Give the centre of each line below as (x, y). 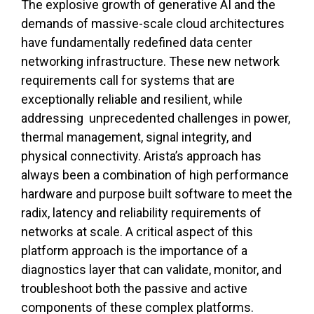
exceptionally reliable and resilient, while (132, 100)
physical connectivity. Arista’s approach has (141, 156)
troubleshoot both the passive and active (134, 289)
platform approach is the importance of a (134, 251)
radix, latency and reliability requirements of (141, 213)
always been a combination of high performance (155, 175)
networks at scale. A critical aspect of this (137, 232)
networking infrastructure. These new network (150, 62)
